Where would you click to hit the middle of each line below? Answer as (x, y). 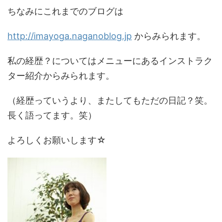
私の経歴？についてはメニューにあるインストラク (110, 61)
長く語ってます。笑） (52, 115)
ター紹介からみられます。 (61, 76)
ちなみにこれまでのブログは (65, 11)
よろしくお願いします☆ (57, 140)
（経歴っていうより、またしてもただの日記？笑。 (110, 100)
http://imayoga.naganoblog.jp (70, 36)
